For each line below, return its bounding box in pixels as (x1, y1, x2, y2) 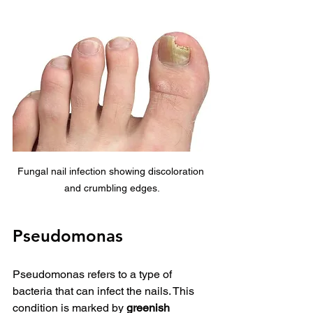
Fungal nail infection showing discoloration (17, 165, 207, 177)
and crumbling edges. (64, 182, 160, 194)
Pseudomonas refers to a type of (13, 267, 175, 281)
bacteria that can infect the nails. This (13, 284, 197, 298)
